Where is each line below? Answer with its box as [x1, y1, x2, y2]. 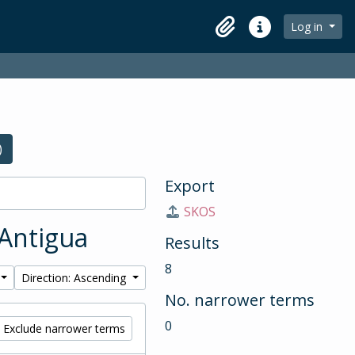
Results [165, 232, 219, 254]
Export [165, 175, 215, 197]
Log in [291, 19, 326, 34]
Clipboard [207, 26, 265, 44]
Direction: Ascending [21, 270, 130, 285]
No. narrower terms [165, 289, 315, 311]
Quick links [242, 26, 307, 44]
